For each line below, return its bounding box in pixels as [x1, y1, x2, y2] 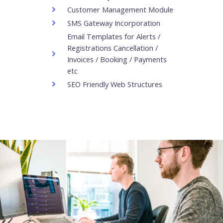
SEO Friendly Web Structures [67, 79, 162, 89]
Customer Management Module [67, 4, 173, 14]
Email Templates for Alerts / [67, 31, 160, 41]
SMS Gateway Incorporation [67, 17, 160, 28]
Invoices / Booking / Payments [67, 54, 167, 64]
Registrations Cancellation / [67, 42, 158, 53]
